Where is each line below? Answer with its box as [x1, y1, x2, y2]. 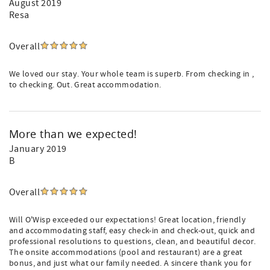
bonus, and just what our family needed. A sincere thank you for [9, 258, 252, 269]
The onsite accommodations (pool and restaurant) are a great [9, 247, 243, 258]
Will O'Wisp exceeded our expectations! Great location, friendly [9, 215, 246, 225]
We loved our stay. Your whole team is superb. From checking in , [9, 69, 254, 80]
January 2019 [9, 143, 67, 155]
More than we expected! [9, 127, 137, 141]
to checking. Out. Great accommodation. [9, 80, 162, 90]
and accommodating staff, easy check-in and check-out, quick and [9, 225, 256, 236]
